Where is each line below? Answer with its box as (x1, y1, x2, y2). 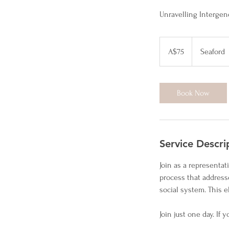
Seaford (200, 47, 225, 57)
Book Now (177, 88, 210, 98)
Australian (160, 43, 184, 49)
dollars (160, 49, 175, 55)
